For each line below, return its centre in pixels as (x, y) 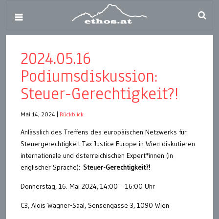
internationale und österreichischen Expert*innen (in (97, 155)
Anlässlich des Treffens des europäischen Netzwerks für (104, 132)
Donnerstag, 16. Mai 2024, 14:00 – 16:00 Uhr (88, 186)
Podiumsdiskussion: (89, 76)
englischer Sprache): (52, 167)
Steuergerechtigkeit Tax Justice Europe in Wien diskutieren (108, 144)
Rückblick (72, 114)
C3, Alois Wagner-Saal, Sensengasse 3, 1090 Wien (95, 205)
